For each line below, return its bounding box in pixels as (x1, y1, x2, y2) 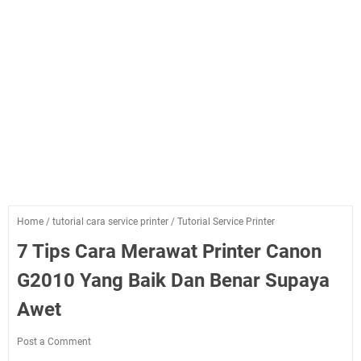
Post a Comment (17, 335, 91, 347)
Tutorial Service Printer (177, 215, 275, 227)
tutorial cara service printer (52, 215, 168, 227)
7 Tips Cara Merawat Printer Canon (17, 239, 322, 263)
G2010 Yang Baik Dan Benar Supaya (17, 268, 330, 292)
